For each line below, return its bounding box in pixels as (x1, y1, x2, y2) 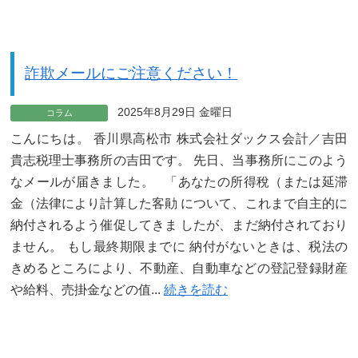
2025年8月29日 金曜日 (117, 105, 233, 118)
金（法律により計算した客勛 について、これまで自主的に (10, 196, 348, 210)
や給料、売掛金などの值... (10, 282, 164, 296)
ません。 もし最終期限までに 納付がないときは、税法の (10, 239, 348, 253)
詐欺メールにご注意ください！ (25, 65, 238, 82)
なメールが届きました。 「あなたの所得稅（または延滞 (10, 174, 348, 189)
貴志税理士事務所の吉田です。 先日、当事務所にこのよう (10, 153, 348, 167)
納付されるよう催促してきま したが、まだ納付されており (10, 217, 348, 232)
